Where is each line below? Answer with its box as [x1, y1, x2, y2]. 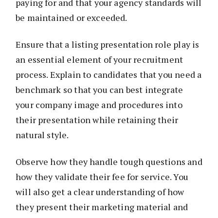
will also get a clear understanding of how [16, 186, 184, 198]
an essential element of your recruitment [16, 54, 183, 66]
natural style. [16, 129, 69, 141]
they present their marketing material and [16, 201, 188, 213]
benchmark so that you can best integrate [16, 84, 183, 96]
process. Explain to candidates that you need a [16, 69, 202, 81]
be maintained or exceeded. [16, 12, 127, 24]
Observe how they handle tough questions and [16, 156, 202, 168]
